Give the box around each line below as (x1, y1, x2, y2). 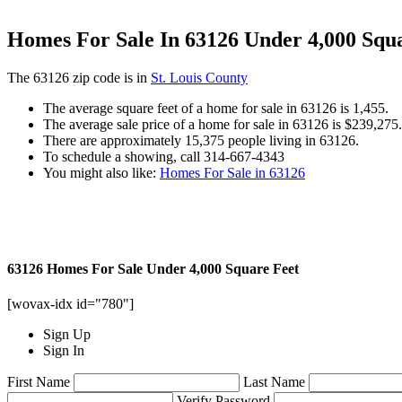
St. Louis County (151, 69, 248, 85)
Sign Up (43, 327, 91, 343)
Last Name (243, 374, 305, 390)
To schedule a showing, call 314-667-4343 (43, 148, 284, 164)
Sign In (43, 343, 84, 359)
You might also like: (43, 164, 160, 180)
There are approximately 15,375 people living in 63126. (43, 132, 359, 148)
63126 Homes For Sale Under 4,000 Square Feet (7, 261, 299, 277)
